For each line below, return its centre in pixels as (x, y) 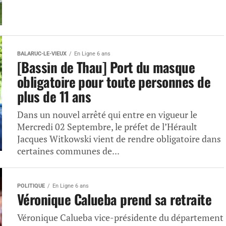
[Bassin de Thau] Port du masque (106, 67)
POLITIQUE (31, 186)
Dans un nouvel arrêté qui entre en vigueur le (107, 115)
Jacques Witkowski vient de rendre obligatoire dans (119, 139)
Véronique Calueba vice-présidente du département (120, 218)
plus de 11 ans (54, 96)
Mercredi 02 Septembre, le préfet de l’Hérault (107, 127)
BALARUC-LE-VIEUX (42, 54)
